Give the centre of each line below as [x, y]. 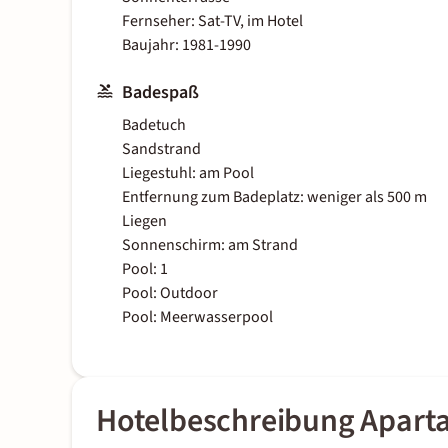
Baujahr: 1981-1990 [186, 45]
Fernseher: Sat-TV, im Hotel [212, 21]
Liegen [144, 221]
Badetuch [154, 125]
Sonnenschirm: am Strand [210, 245]
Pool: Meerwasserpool [197, 317]
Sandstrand [161, 149]
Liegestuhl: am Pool [188, 173]
